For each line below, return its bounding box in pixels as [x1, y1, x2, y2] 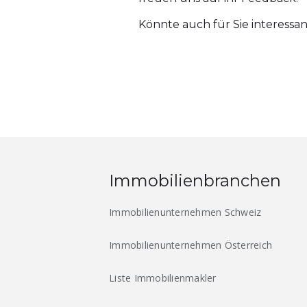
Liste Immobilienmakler [109, 271, 217, 285]
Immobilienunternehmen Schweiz [109, 206, 262, 219]
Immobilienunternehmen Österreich [109, 238, 272, 252]
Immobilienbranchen [109, 171, 281, 191]
